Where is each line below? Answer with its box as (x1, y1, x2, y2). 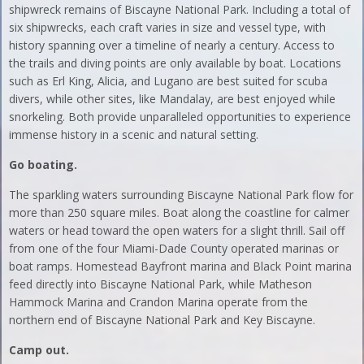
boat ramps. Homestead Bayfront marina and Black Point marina (9, 258, 353, 274)
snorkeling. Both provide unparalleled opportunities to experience (9, 108, 352, 124)
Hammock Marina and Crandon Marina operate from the (9, 293, 309, 310)
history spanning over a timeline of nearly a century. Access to (9, 37, 336, 53)
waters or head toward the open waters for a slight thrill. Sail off (9, 222, 345, 238)
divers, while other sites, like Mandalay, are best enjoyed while (9, 90, 336, 106)
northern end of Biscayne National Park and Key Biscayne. (9, 311, 316, 327)
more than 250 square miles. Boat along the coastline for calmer (9, 204, 350, 220)
